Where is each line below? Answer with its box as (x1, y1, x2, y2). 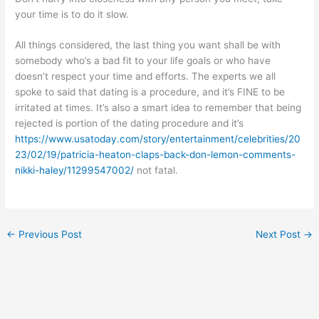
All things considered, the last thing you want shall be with (15, 39, 281, 51)
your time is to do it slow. (15, 8, 130, 20)
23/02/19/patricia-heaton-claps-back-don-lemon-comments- (15, 149, 296, 161)
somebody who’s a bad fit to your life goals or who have (15, 55, 271, 67)
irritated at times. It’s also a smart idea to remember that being (15, 102, 302, 114)
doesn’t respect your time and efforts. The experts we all (15, 70, 276, 83)
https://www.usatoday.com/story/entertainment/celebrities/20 (15, 133, 301, 145)
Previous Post (16, 229, 83, 241)
